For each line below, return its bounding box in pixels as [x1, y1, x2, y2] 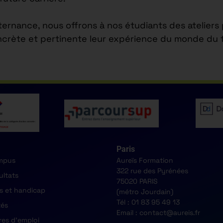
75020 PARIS [116, 176, 158, 186]
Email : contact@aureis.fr [116, 208, 200, 217]
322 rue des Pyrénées [116, 166, 188, 175]
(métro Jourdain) [116, 187, 173, 196]
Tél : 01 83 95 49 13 [116, 197, 180, 207]
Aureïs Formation [116, 155, 173, 165]
